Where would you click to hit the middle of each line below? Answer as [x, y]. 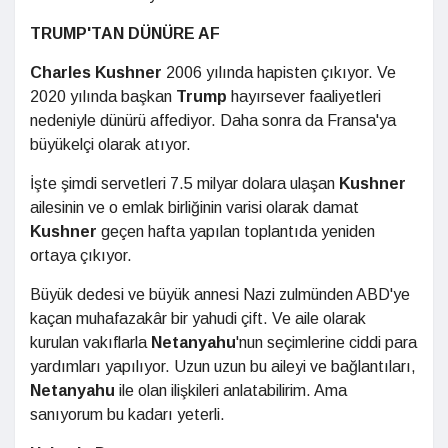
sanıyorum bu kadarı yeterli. [127, 414]
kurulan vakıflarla [90, 342]
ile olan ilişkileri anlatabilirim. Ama [231, 390]
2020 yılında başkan [103, 96]
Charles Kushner [98, 72]
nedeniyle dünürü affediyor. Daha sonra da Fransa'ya [213, 120]
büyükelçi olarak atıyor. [110, 144]
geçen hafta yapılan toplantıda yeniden [236, 231]
